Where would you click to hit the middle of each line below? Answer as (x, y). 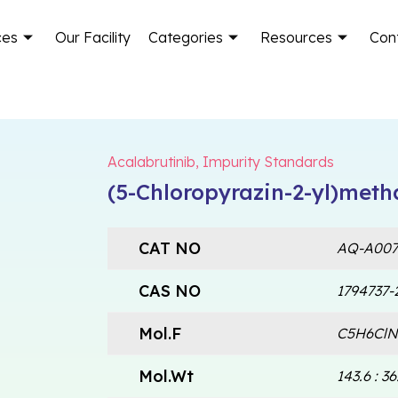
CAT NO (169, 248)
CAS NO (169, 291)
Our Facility (93, 37)
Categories (186, 37)
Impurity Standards (268, 161)
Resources (297, 37)
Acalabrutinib (151, 161)
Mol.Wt (166, 376)
